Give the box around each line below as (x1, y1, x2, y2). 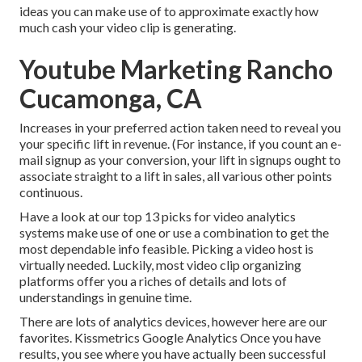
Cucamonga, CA (19, 82, 202, 115)
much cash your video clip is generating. (19, 19, 236, 36)
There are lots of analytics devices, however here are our (19, 314, 327, 330)
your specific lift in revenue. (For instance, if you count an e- (19, 136, 342, 152)
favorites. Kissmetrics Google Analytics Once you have (19, 330, 321, 346)
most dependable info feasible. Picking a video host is (19, 241, 314, 257)
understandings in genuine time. (19, 289, 192, 305)
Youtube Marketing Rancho (19, 53, 333, 86)
